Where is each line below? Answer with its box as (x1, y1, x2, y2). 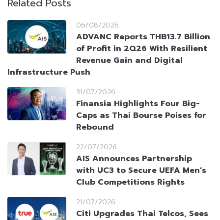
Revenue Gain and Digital (76, 55, 183, 67)
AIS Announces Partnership (76, 153, 192, 165)
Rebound (76, 121, 114, 134)
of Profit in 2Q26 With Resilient (76, 43, 207, 55)
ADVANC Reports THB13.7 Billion (76, 31, 210, 43)
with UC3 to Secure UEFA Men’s (76, 165, 206, 177)
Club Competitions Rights (76, 176, 185, 189)
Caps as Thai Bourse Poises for (76, 110, 206, 122)
